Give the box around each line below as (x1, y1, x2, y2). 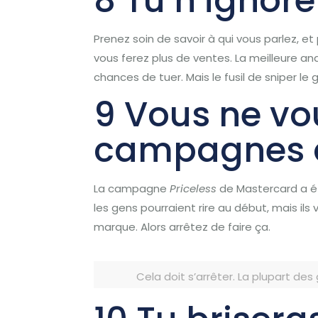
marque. (94, 219, 138, 234)
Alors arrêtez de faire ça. (141, 219, 271, 234)
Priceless (170, 181, 217, 196)
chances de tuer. (94, 70, 184, 84)
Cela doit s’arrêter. (136, 269, 236, 284)
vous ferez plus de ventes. (94, 50, 233, 65)
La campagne (94, 181, 170, 196)
